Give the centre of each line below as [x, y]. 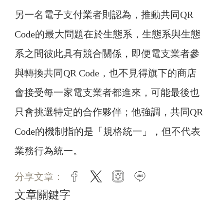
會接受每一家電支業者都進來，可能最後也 [107, 93]
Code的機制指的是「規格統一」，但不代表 [108, 132]
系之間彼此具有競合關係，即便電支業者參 [107, 54]
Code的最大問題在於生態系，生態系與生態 [108, 34]
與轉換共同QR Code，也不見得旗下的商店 [106, 73]
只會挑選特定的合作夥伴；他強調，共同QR [109, 112]
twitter [115, 177]
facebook [100, 177]
